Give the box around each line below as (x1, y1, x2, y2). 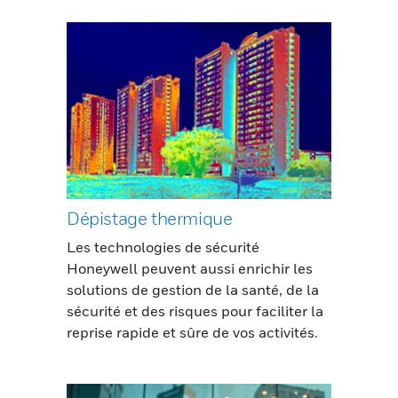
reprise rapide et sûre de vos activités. (67, 323, 318, 342)
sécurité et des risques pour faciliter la (67, 302, 323, 321)
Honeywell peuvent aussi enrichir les (67, 259, 313, 278)
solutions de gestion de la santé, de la (67, 281, 319, 299)
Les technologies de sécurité (67, 238, 259, 257)
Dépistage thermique (67, 208, 233, 230)
